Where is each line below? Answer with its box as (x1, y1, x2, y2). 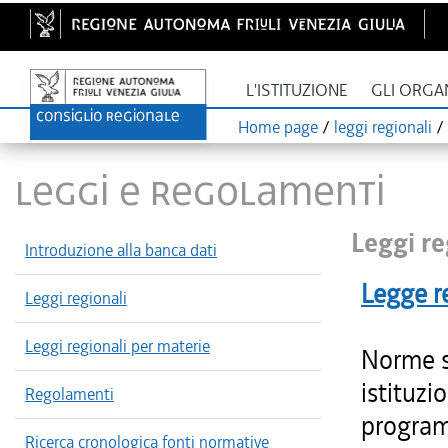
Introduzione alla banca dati (25, 239, 217, 261)
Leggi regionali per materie (25, 335, 210, 357)
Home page (238, 116, 318, 138)
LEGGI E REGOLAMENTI (15, 162, 386, 219)
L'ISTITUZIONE (246, 80, 348, 101)
